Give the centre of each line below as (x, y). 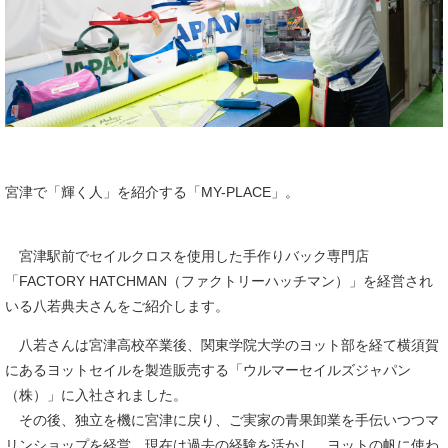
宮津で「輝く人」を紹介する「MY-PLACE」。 (152, 192)
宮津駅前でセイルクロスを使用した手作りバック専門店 (187, 256)
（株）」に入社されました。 (96, 395)
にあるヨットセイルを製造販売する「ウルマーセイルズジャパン (208, 370)
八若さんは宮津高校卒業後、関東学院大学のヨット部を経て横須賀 (222, 345)
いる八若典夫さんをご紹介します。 (117, 306)
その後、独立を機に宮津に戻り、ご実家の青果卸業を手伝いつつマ (222, 420)
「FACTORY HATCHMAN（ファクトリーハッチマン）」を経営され (219, 281)
